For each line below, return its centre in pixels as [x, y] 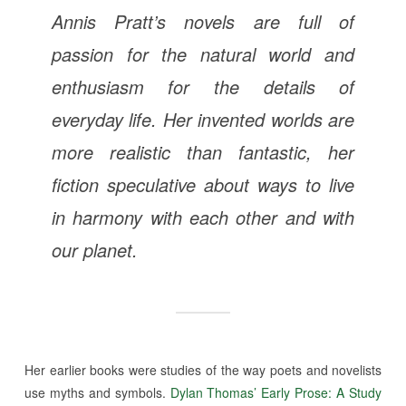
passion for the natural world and [203, 53]
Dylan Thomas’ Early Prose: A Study [276, 392]
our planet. [94, 249]
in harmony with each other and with [203, 217]
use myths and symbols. [97, 392]
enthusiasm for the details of [203, 86]
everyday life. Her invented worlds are [203, 119]
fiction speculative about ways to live [203, 184]
